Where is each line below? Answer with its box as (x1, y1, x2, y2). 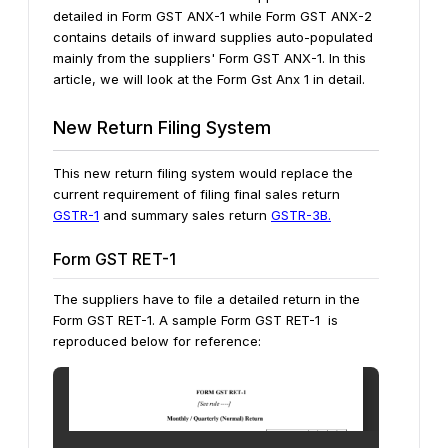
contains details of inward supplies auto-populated (53, 29, 373, 45)
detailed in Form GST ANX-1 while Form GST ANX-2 (53, 8, 372, 24)
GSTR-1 (53, 207, 99, 223)
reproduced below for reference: (53, 333, 261, 349)
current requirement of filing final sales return (53, 186, 340, 202)
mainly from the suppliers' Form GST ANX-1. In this (53, 50, 366, 66)
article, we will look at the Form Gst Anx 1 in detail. (53, 71, 365, 87)
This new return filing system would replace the (53, 165, 353, 181)
